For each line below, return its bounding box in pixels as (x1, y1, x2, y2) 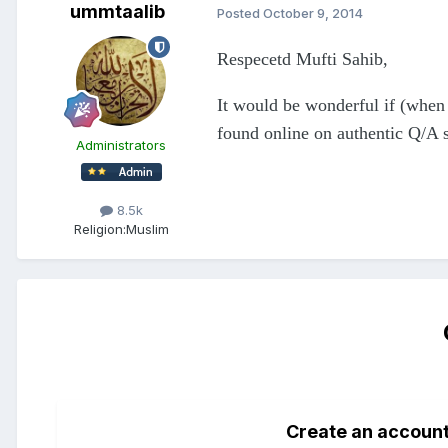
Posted (217, 4, 263, 21)
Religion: (73, 221, 126, 238)
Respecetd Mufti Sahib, (217, 49, 388, 70)
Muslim (125, 221, 169, 238)
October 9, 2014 (263, 4, 363, 21)
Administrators (76, 137, 166, 154)
